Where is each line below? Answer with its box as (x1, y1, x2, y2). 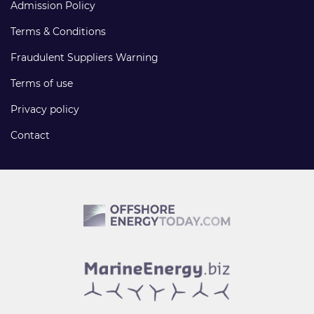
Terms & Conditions (11, 25, 106, 38)
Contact (11, 129, 50, 142)
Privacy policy (11, 103, 79, 116)
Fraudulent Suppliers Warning (11, 51, 158, 64)
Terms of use (11, 77, 73, 90)
